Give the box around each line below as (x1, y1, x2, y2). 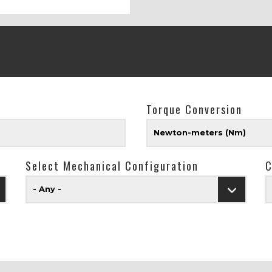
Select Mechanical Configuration (25, 158, 199, 174)
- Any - (33, 185, 62, 194)
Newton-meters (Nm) (154, 128, 246, 138)
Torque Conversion (146, 101, 243, 118)
